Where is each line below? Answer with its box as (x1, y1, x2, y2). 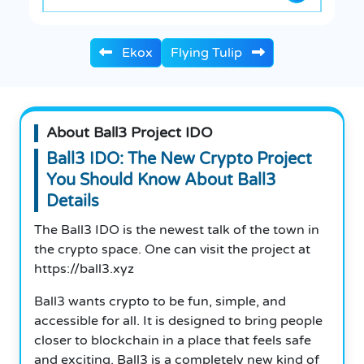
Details (46, 191, 99, 211)
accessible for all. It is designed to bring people (34, 312, 323, 329)
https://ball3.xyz (34, 260, 134, 277)
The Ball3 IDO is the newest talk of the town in (34, 221, 319, 238)
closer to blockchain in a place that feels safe (34, 331, 311, 349)
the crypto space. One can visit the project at (34, 240, 310, 258)
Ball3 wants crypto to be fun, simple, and (34, 292, 286, 310)
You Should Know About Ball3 (46, 170, 276, 190)
